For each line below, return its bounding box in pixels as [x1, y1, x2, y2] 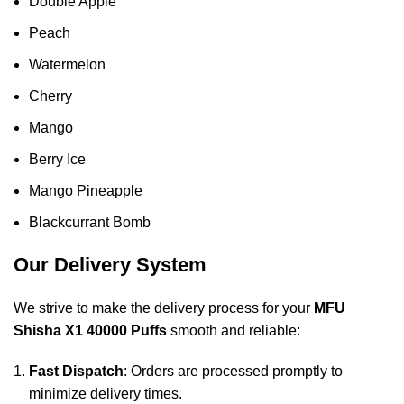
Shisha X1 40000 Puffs [14, 322, 167, 338]
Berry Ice [29, 151, 86, 167]
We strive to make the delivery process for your [14, 299, 314, 316]
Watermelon [29, 56, 106, 72]
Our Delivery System [14, 252, 207, 276]
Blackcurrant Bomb [29, 214, 151, 230]
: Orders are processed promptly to [124, 363, 343, 379]
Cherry [29, 87, 72, 104]
